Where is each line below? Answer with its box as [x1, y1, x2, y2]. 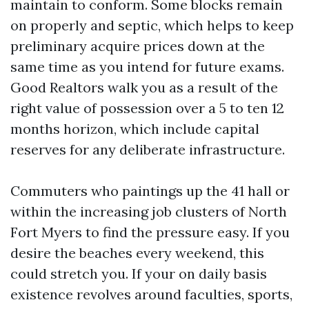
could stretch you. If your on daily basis [10, 265, 267, 282]
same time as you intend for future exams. [10, 58, 284, 75]
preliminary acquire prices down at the [10, 37, 265, 54]
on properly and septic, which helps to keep [10, 17, 294, 34]
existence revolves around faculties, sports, [10, 286, 292, 303]
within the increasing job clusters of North [10, 203, 287, 220]
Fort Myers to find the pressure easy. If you [10, 223, 290, 241]
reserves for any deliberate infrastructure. [10, 141, 285, 158]
